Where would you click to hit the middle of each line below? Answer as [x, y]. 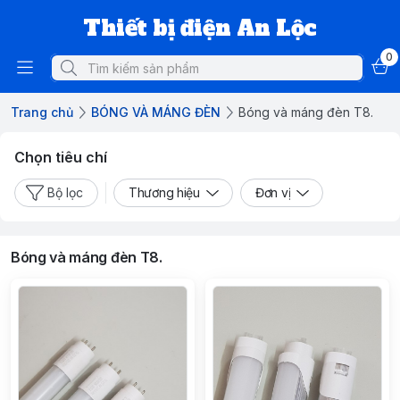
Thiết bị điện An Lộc [200, 28]
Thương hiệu [164, 192]
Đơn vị [273, 192]
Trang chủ [42, 112]
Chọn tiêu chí [61, 157]
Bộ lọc [65, 192]
